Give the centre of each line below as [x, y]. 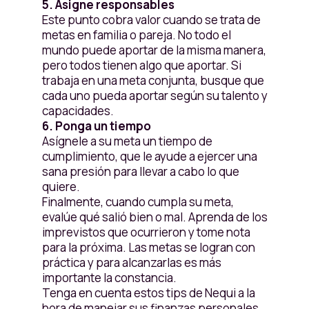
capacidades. [78, 111]
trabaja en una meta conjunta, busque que [153, 80]
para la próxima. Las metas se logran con [148, 247]
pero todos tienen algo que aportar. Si [141, 65]
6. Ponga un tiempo [96, 126]
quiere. [62, 187]
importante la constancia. [110, 278]
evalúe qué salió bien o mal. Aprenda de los [154, 217]
